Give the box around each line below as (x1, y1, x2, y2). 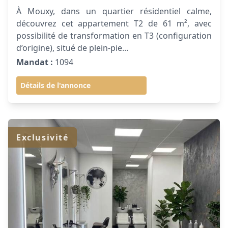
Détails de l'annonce (20, 80, 91, 90)
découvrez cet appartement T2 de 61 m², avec (16, 18, 212, 29)
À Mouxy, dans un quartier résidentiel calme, (16, 6, 212, 17)
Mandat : (16, 56, 53, 68)
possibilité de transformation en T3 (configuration (16, 30, 212, 41)
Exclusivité (16, 132, 69, 143)
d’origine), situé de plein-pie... (16, 42, 128, 53)
